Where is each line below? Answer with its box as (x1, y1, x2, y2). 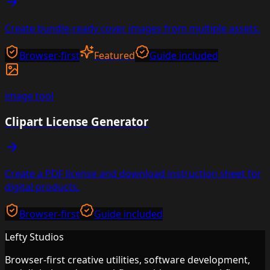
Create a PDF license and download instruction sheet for (5, 167, 262, 181)
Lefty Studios (5, 230, 64, 244)
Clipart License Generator (5, 113, 148, 129)
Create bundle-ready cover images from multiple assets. (5, 21, 260, 35)
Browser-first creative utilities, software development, (5, 253, 250, 267)
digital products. (5, 180, 80, 194)
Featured (94, 48, 135, 62)
